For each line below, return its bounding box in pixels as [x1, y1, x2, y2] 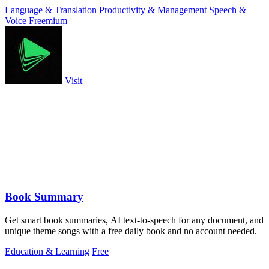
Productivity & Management [99, 5, 207, 16]
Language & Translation [5, 5, 97, 16]
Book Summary [5, 190, 83, 204]
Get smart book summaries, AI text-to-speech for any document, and [5, 214, 264, 225]
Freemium [29, 16, 67, 26]
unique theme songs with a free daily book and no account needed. [5, 225, 257, 236]
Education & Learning [5, 246, 89, 256]
